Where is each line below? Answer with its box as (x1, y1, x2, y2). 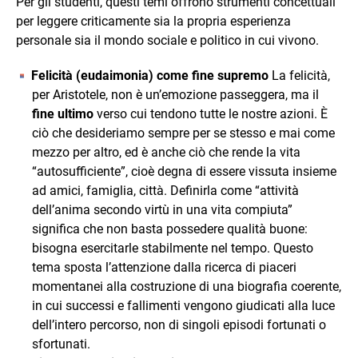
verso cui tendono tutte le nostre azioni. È (93, 106, 328, 121)
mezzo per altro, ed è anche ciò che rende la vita (32, 145, 300, 160)
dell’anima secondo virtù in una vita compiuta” (32, 202, 292, 217)
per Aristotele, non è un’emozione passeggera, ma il (32, 87, 319, 102)
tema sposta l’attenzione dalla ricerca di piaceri (32, 260, 296, 275)
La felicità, (268, 68, 330, 83)
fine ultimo (32, 106, 93, 121)
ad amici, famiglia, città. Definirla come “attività (32, 183, 299, 198)
